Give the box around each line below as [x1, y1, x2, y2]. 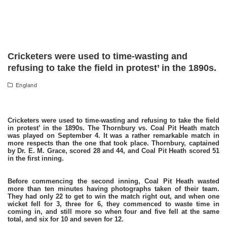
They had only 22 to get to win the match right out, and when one [8, 193, 219, 200]
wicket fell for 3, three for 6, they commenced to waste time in [8, 200, 219, 208]
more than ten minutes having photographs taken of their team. [8, 185, 219, 193]
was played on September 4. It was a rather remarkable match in [8, 132, 219, 139]
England [15, 82, 37, 88]
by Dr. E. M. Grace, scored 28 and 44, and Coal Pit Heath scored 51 [8, 147, 219, 155]
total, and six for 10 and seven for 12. [8, 215, 124, 223]
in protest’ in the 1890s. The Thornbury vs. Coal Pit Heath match [8, 124, 219, 132]
